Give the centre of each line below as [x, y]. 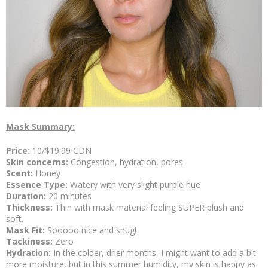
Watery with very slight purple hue [135, 185]
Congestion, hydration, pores [127, 162]
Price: [19, 151]
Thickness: [31, 208]
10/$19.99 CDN [62, 151]
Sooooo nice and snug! [92, 230]
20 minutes [70, 196]
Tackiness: [31, 242]
